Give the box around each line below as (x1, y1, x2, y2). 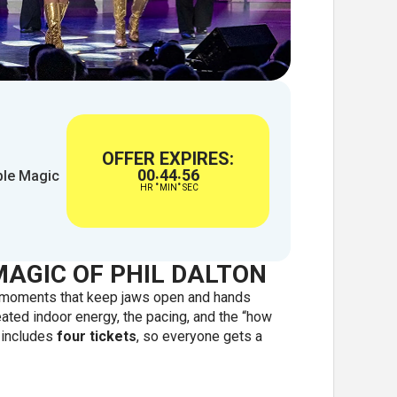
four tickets (56, 328, 136, 346)
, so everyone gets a (136, 328, 262, 346)
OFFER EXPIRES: (102, 148, 234, 170)
